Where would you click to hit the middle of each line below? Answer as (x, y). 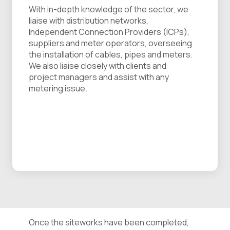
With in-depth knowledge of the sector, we (109, 9)
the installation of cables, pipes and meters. (111, 55)
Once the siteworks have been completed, (109, 223)
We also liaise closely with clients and (98, 66)
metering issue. (58, 89)
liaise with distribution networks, (89, 21)
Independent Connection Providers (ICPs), (109, 32)
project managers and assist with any (99, 77)
